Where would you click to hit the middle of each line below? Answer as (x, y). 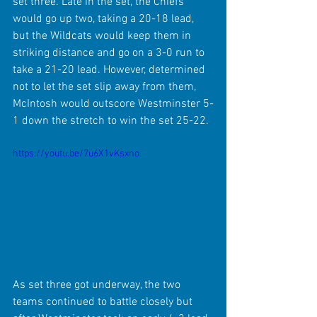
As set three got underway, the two (98, 285)
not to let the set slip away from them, (106, 87)
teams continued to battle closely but (104, 302)
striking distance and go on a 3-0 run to (110, 53)
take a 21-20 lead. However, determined (110, 70)
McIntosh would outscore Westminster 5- (113, 104)
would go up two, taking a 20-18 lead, (105, 19)
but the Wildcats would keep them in (103, 36)
